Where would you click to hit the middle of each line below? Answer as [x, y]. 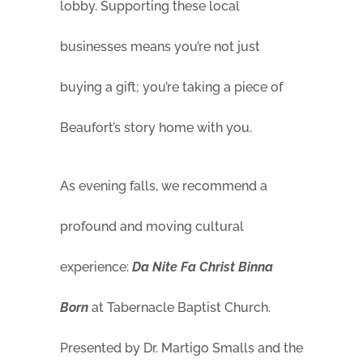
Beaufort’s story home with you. [156, 128]
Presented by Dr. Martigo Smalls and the [181, 348]
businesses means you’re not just [160, 47]
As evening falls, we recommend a [164, 186]
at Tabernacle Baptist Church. [179, 308]
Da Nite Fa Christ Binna [203, 267]
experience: [96, 267]
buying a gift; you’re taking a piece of [171, 88]
